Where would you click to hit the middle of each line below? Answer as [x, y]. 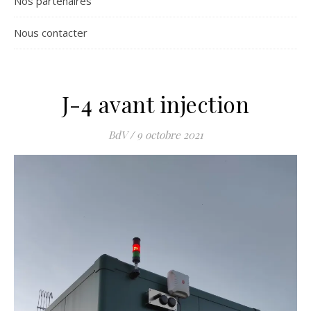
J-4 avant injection [155, 104]
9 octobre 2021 [170, 135]
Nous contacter [51, 33]
